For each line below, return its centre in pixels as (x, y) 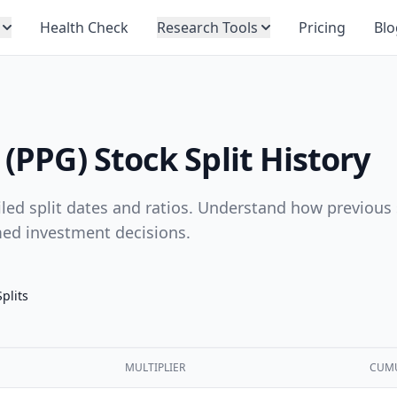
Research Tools (207, 27)
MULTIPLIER (155, 367)
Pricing (322, 27)
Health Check (84, 27)
